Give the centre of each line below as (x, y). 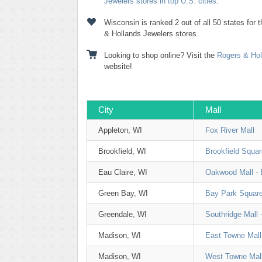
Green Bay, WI (123, 193)
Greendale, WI (123, 214)
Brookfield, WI (122, 151)
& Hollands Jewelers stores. (151, 34)
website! (118, 66)
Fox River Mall (230, 130)
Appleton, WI (120, 130)
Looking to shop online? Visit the (161, 55)
